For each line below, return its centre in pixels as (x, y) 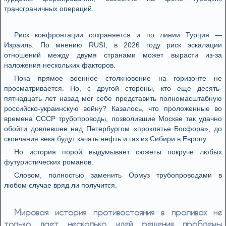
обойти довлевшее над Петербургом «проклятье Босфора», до (113, 129)
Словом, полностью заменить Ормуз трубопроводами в (118, 175)
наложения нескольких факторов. (60, 65)
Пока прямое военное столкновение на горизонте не (118, 78)
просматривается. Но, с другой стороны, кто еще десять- (113, 88)
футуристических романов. (49, 162)
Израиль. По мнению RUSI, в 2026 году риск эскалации (113, 45)
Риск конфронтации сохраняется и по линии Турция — (118, 35)
